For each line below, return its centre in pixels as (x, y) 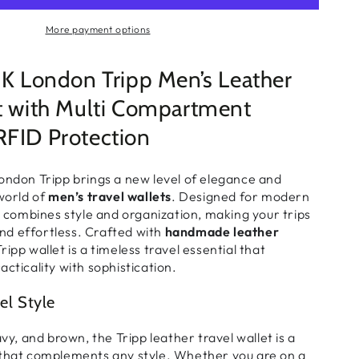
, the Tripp (118, 338)
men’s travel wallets (110, 197)
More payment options (98, 29)
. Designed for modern (241, 197)
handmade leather (222, 232)
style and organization (131, 214)
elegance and (241, 179)
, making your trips (254, 214)
